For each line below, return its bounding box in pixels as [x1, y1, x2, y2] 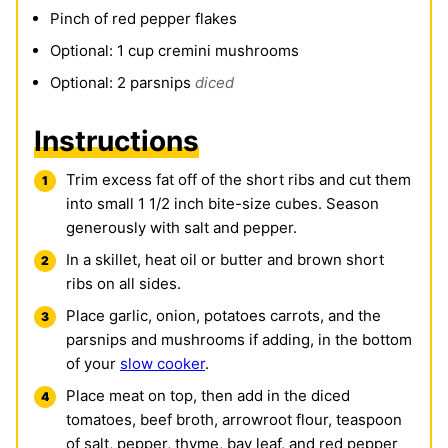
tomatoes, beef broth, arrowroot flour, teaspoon [66, 410, 402, 430]
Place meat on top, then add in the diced [66, 386, 350, 406]
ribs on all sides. [66, 274, 181, 294]
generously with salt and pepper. [66, 218, 297, 238]
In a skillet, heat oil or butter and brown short [66, 250, 384, 270]
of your [66, 354, 120, 374]
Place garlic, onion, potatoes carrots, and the [66, 306, 381, 326]
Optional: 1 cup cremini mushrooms [50, 41, 299, 61]
